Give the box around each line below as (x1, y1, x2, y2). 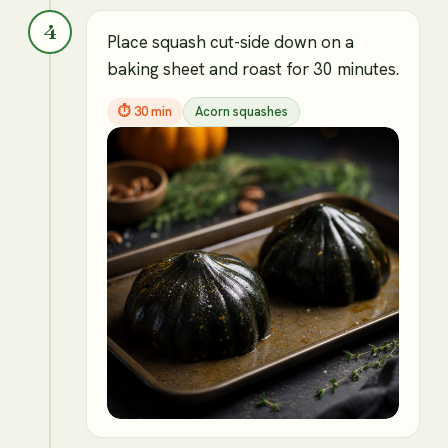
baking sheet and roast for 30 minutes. (107, 57, 399, 80)
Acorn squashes (195, 102, 288, 120)
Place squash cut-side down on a (107, 30, 354, 53)
